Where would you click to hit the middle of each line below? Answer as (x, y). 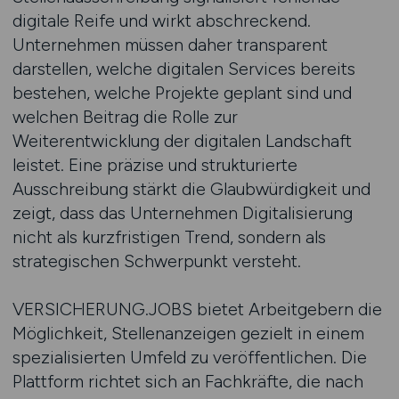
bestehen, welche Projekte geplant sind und (182, 93)
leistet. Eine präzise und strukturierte (155, 165)
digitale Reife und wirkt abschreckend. (161, 20)
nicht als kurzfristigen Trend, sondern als (169, 237)
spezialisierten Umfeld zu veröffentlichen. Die (189, 357)
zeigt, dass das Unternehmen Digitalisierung (182, 213)
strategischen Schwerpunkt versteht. (156, 261)
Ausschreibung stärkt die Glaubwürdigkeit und (191, 189)
